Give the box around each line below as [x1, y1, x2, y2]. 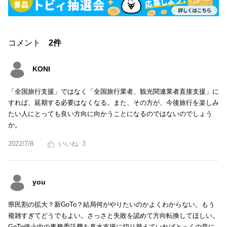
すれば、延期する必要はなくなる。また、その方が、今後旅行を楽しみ [8, 99, 219, 107]
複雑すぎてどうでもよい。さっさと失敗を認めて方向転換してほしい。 [8, 212, 219, 220]
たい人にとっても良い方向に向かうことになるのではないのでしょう [8, 110, 212, 118]
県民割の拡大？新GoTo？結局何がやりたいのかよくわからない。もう [8, 201, 215, 209]
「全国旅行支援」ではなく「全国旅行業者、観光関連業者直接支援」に [8, 88, 219, 96]
